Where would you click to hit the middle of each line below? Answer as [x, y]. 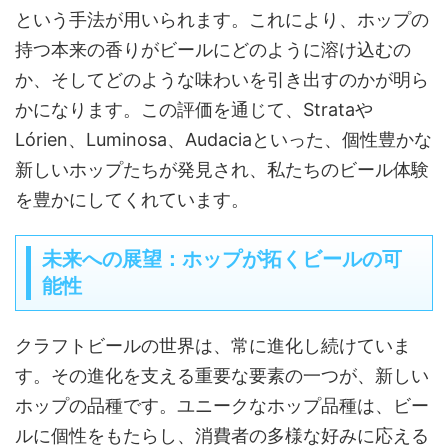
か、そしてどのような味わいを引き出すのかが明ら [222, 80]
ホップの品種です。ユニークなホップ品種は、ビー [222, 406]
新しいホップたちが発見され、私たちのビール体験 [222, 170]
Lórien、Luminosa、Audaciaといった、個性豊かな [223, 140]
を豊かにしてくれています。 [132, 200]
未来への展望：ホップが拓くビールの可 [222, 259]
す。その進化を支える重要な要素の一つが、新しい [222, 376]
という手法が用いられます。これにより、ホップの [222, 20]
